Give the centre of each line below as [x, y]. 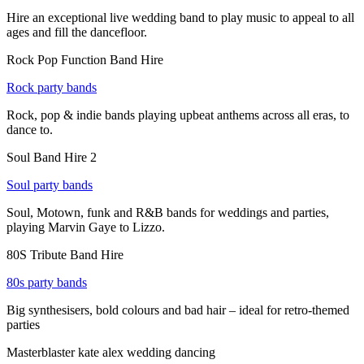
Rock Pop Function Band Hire [85, 59]
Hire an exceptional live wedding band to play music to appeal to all [180, 17]
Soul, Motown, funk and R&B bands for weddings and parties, [168, 212]
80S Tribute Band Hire [65, 254]
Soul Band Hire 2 [52, 157]
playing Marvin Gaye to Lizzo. [86, 227]
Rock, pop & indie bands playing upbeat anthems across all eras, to [178, 115]
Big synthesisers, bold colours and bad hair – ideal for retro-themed [178, 310]
